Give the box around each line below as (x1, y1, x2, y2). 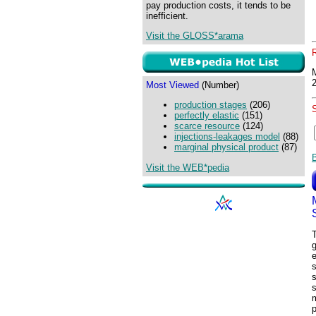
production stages (174, 99, 247, 111)
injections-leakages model (174, 131, 280, 142)
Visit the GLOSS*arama (146, 30, 243, 42)
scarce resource (174, 121, 240, 132)
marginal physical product (174, 142, 279, 153)
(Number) (199, 80, 239, 90)
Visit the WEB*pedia (146, 162, 229, 173)
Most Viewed (146, 80, 199, 90)
